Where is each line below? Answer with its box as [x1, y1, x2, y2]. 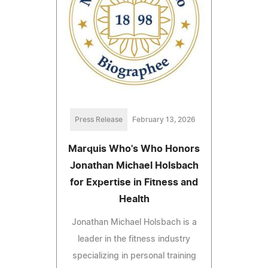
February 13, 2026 [132, 116, 196, 124]
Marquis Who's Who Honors [68, 144, 200, 154]
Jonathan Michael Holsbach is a [71, 218, 197, 227]
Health [118, 194, 150, 205]
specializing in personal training [72, 252, 196, 261]
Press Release [75, 116, 123, 124]
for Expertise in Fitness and [70, 178, 198, 188]
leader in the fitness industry [78, 235, 190, 244]
